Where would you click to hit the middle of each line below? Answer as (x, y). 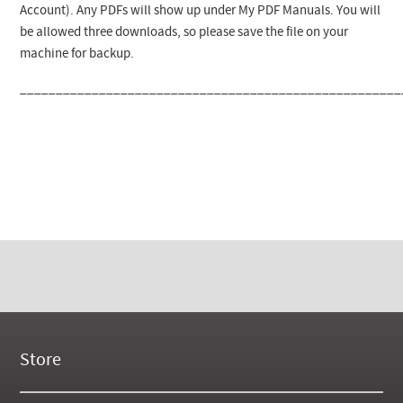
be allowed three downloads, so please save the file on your (184, 33)
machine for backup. (77, 55)
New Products (76, 393)
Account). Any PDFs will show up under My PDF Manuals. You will (201, 12)
